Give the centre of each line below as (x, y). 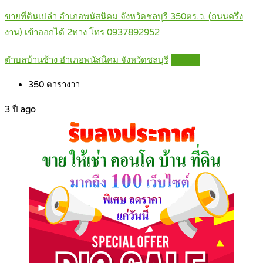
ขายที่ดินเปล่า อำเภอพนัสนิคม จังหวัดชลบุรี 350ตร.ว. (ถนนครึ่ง (124, 17)
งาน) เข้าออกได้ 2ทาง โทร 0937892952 (82, 33)
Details (186, 60)
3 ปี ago (20, 109)
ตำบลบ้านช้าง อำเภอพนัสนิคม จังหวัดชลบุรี (87, 60)
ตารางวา (62, 85)
